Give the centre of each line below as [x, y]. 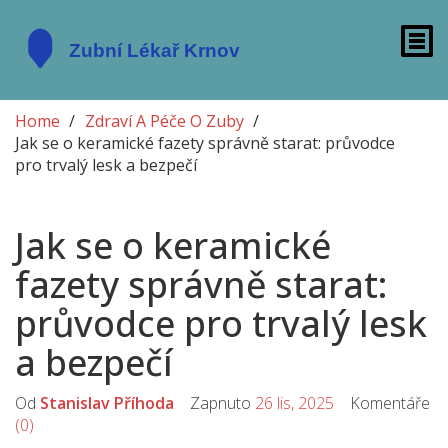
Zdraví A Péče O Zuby [164, 121]
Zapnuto [214, 403]
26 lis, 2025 [294, 403]
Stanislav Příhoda [107, 403]
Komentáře [382, 403]
